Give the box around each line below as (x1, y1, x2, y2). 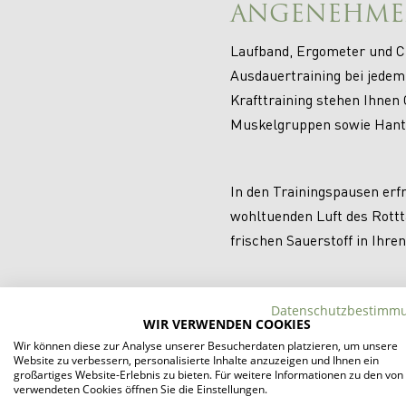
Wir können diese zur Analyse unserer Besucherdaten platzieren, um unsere (14, 337, 398, 353)
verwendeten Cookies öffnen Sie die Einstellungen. (14, 381, 267, 397)
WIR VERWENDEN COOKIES (142, 314, 311, 333)
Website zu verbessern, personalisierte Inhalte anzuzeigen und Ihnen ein (14, 352, 379, 368)
